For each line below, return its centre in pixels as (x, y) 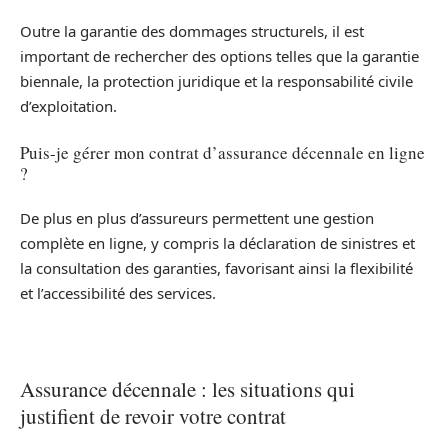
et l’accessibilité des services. (118, 293)
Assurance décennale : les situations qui (187, 389)
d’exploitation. (68, 106)
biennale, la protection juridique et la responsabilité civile (216, 81)
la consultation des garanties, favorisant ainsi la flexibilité (216, 268)
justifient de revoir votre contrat (153, 416)
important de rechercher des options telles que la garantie (219, 56)
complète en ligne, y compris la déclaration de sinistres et (217, 243)
